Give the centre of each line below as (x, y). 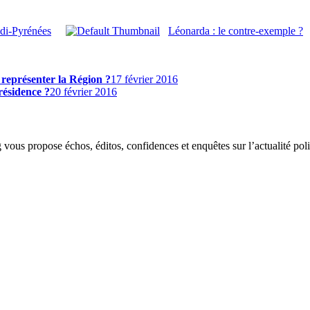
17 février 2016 (144, 79)
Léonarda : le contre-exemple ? (236, 30)
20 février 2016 (83, 91)
